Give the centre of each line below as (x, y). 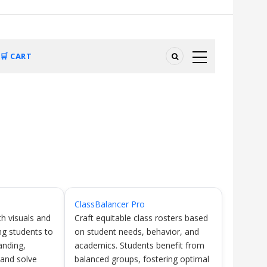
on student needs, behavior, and (136, 232)
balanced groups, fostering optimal (142, 259)
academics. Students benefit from (139, 245)
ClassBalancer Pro (109, 204)
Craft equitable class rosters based (141, 218)
